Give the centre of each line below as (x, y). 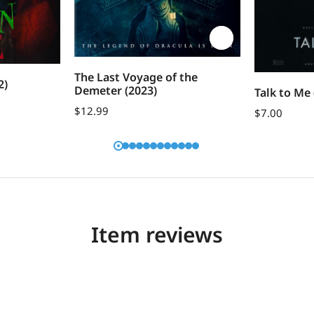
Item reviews (157, 235)
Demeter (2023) (116, 90)
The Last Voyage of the (136, 77)
